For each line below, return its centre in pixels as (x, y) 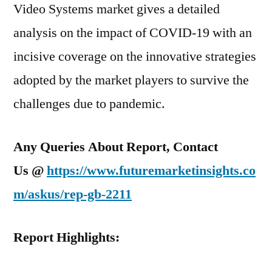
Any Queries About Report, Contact (116, 147)
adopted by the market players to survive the (131, 80)
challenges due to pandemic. (89, 104)
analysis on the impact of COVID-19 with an (133, 33)
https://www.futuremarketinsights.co (151, 171)
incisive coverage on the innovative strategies (135, 56)
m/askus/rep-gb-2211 (73, 194)
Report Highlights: (66, 237)
